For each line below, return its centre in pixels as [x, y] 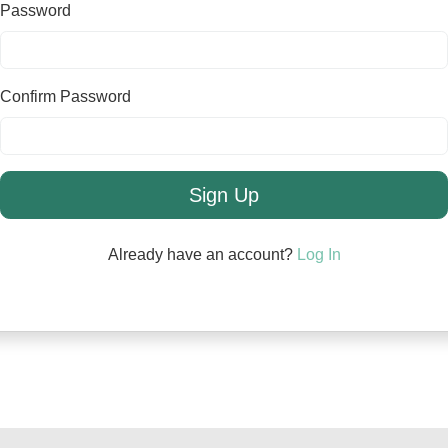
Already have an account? [202, 254]
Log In [318, 254]
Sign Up [224, 195]
